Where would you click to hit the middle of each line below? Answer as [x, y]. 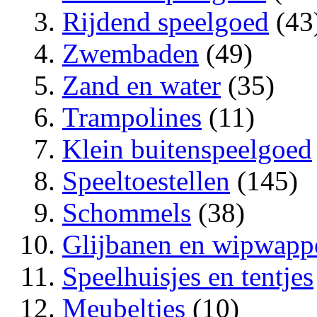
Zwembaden [131, 53]
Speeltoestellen [146, 180]
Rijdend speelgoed [166, 21]
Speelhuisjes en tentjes [188, 276]
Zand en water [142, 85]
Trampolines [132, 117]
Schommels [127, 212]
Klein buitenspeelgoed [187, 149]
